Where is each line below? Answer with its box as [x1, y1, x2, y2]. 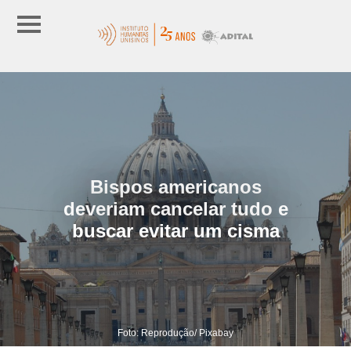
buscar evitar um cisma [71, 219, 280, 241]
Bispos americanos [89, 175, 262, 197]
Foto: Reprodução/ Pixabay [118, 327, 233, 338]
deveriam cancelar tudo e [63, 197, 288, 219]
